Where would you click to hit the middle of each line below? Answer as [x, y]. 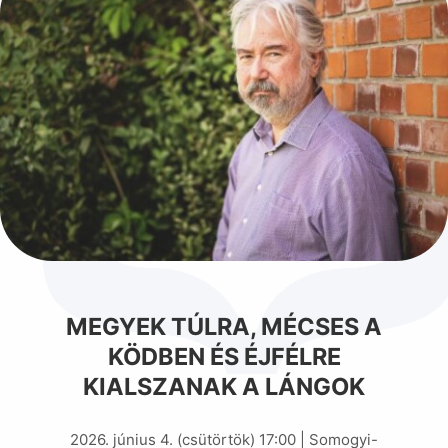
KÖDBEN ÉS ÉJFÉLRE [224, 357]
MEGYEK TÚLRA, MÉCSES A [224, 327]
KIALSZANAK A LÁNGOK [224, 387]
